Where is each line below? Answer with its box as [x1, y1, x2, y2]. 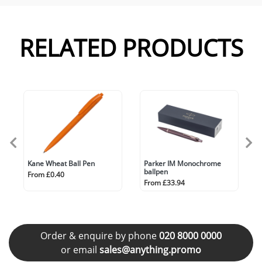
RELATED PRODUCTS [19, 32, 243, 64]
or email [61, 243, 99, 257]
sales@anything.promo [99, 243, 201, 257]
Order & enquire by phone [40, 229, 159, 243]
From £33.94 [144, 178, 185, 187]
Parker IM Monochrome [144, 158, 222, 168]
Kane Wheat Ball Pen [27, 158, 95, 168]
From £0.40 [27, 170, 65, 179]
